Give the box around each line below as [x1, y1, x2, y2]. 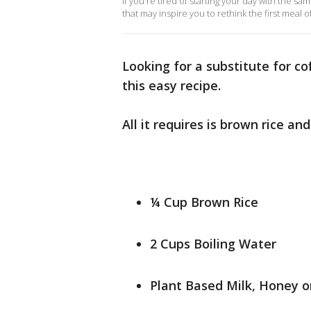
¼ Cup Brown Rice [150, 194, 258, 210]
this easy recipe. [122, 77, 224, 94]
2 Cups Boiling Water [150, 235, 276, 252]
